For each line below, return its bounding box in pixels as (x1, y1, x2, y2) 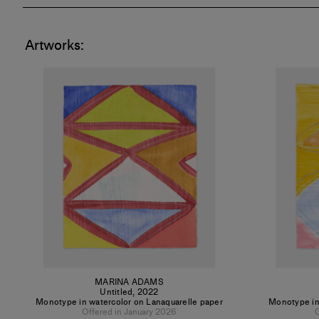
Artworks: (25, 34, 84, 56)
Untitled (100, 286, 133, 298)
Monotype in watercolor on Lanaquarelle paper (36, 296, 223, 308)
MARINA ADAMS (95, 276, 164, 288)
